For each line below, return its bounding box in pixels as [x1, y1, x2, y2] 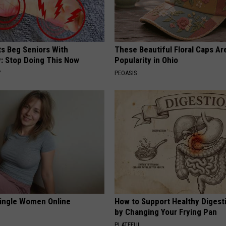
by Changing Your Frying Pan [115, 207, 217, 217]
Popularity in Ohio [115, 55, 179, 66]
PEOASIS [115, 69, 138, 77]
